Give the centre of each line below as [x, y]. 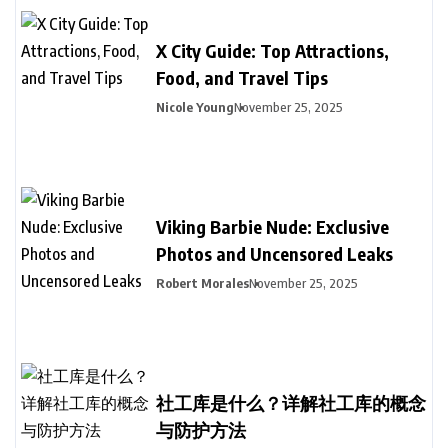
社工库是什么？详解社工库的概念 [291, 403]
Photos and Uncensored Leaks [274, 254]
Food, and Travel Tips [242, 78]
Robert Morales [202, 283]
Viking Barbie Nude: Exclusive [272, 227]
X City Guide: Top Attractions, [272, 51]
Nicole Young [195, 107]
